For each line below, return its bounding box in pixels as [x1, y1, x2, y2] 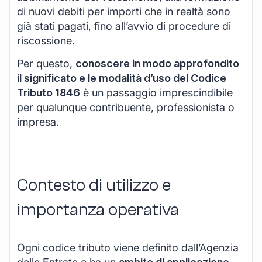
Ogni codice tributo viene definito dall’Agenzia [17, 241, 239, 254]
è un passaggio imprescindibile [80, 87, 233, 99]
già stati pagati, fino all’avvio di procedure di [17, 19, 231, 32]
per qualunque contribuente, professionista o [17, 101, 235, 114]
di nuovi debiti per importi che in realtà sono [17, 5, 230, 18]
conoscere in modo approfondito [75, 57, 239, 70]
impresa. [17, 116, 59, 129]
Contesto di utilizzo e [17, 174, 171, 195]
